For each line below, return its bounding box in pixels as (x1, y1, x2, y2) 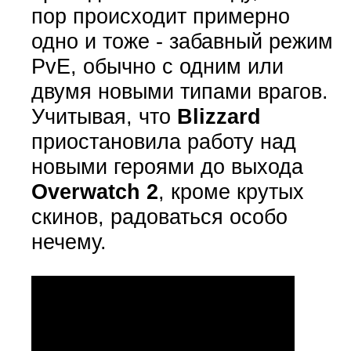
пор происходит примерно (31, 4, 290, 29)
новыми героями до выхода (31, 154, 303, 179)
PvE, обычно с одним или (31, 54, 284, 79)
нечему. (31, 230, 107, 255)
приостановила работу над (31, 129, 296, 154)
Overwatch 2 (31, 179, 158, 204)
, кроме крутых (157, 179, 304, 204)
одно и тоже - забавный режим (31, 29, 333, 54)
